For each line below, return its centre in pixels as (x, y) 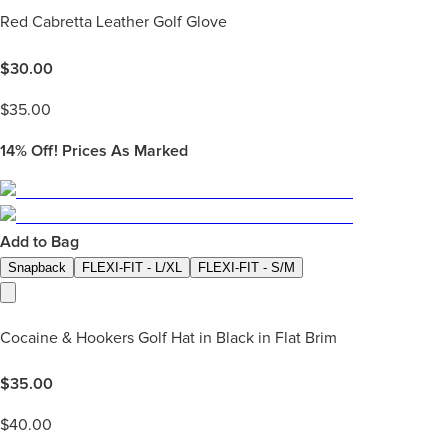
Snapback (37, 267)
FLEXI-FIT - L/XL (132, 267)
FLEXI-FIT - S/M (246, 267)
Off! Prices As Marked (107, 150)
